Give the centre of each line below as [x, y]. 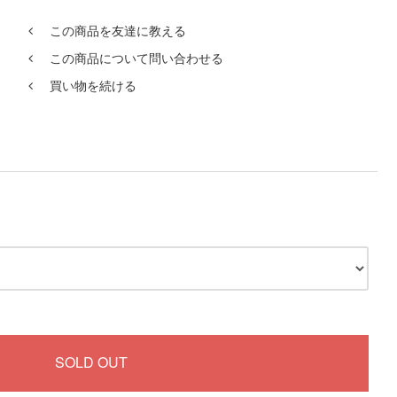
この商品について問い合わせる [136, 58]
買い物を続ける [93, 86]
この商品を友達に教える [117, 31]
